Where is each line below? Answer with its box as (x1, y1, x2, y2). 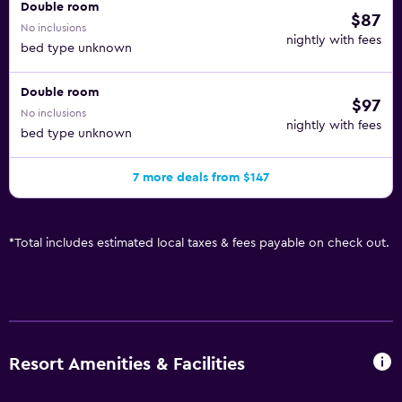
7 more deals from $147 (133, 171, 269, 184)
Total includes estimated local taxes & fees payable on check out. (14, 237, 389, 249)
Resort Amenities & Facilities (9, 354, 245, 373)
